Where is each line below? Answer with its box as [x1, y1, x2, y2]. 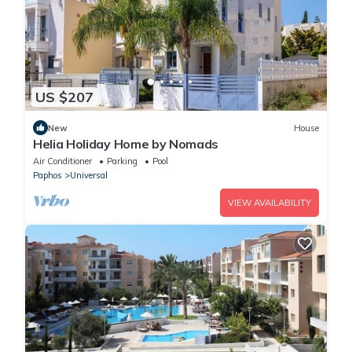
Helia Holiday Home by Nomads [33, 136, 219, 152]
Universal [70, 170, 108, 181]
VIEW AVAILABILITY [228, 197, 311, 209]
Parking [107, 156, 137, 167]
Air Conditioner [33, 156, 92, 167]
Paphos [33, 170, 62, 181]
